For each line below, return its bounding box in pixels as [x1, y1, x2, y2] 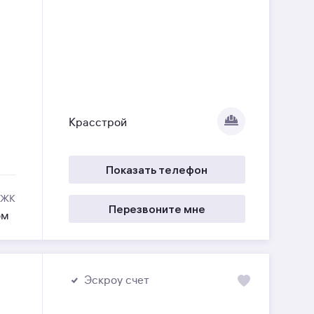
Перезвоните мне [108, 201, 205, 216]
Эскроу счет [83, 273, 149, 287]
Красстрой [68, 116, 127, 130]
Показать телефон [106, 162, 208, 177]
